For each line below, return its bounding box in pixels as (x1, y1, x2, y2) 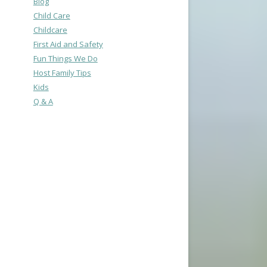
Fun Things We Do (33, 53, 98, 64)
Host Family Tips (33, 67, 91, 78)
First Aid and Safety (33, 39, 103, 49)
